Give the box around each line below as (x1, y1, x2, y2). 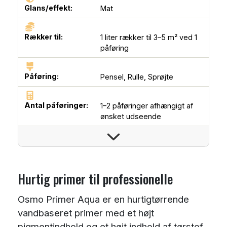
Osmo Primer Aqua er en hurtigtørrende (18, 193, 189, 205)
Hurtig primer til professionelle (18, 169, 173, 188)
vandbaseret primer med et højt (18, 207, 154, 218)
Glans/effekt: (24, 4, 72, 13)
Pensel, (100, 72, 128, 82)
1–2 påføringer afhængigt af (100, 101, 193, 110)
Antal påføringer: (24, 101, 88, 110)
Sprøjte (148, 72, 173, 82)
